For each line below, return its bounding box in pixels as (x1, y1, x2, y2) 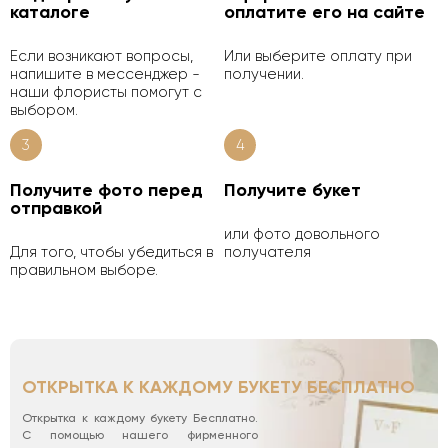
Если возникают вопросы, (10, 46, 193, 65)
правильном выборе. (10, 260, 158, 279)
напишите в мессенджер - (10, 64, 200, 83)
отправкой (10, 196, 102, 219)
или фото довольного (224, 224, 380, 243)
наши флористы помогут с (10, 82, 202, 101)
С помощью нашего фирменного (22, 427, 258, 442)
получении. (224, 64, 304, 83)
